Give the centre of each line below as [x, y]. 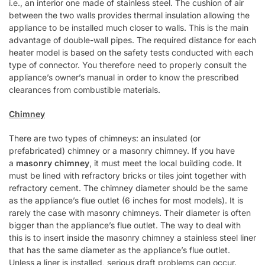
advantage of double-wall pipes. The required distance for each [132, 40]
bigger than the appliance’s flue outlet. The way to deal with [125, 225]
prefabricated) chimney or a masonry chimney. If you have [122, 150]
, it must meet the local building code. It [166, 163]
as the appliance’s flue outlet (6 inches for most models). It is [126, 200]
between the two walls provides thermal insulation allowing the [129, 15]
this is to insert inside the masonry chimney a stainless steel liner [132, 237]
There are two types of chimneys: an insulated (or [105, 138]
